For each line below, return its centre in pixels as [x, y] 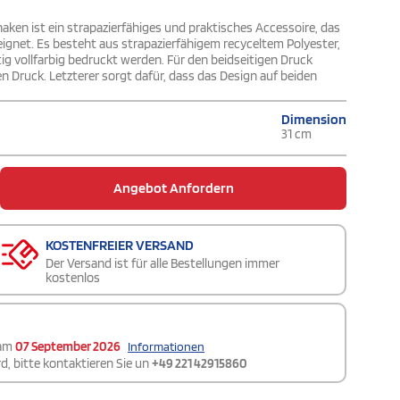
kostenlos [73, 278]
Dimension [314, 120]
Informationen [166, 347]
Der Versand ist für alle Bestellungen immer [162, 264]
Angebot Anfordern [173, 188]
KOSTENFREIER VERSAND [120, 246]
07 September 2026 [68, 347]
